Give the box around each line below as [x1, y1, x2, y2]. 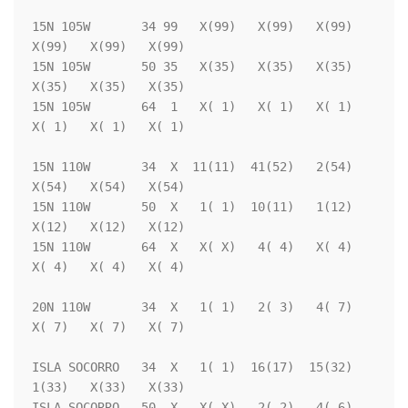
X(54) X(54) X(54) [32, 179, 185, 195]
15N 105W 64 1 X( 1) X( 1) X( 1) [32, 99, 352, 115]
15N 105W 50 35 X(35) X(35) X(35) [32, 59, 352, 75]
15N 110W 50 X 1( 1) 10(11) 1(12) [32, 199, 352, 215]
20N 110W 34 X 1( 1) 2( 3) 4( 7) [32, 300, 352, 315]
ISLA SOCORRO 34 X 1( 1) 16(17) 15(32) [32, 360, 352, 375]
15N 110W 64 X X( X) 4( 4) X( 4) [32, 240, 352, 255]
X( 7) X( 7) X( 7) [32, 320, 185, 335]
